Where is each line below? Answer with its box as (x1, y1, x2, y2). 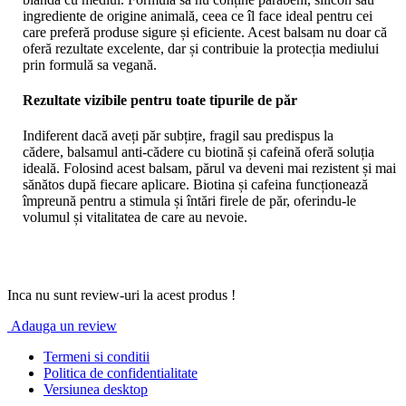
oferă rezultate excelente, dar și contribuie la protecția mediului (23, 40, 379, 56)
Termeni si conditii (43, 349, 150, 365)
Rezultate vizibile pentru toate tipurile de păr (23, 92, 297, 108)
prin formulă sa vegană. (23, 56, 157, 72)
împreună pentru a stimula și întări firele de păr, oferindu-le (23, 193, 356, 209)
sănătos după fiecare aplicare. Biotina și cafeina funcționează (23, 177, 368, 193)
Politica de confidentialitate (43, 365, 198, 382)
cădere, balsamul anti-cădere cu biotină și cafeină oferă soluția (23, 144, 374, 160)
